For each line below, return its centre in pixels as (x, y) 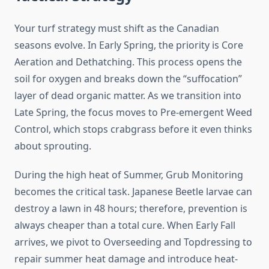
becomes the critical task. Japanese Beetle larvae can (133, 192)
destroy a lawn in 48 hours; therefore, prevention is (131, 209)
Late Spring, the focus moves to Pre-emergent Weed (133, 113)
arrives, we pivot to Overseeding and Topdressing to (133, 242)
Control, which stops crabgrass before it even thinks (133, 129)
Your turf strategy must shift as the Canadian (117, 29)
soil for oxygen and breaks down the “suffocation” (128, 79)
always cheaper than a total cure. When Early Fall (125, 225)
